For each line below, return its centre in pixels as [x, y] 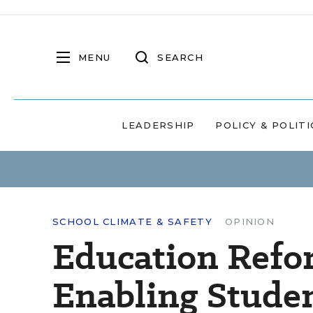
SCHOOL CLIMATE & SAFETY [132, 221]
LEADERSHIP [158, 125]
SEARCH [180, 57]
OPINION [250, 221]
